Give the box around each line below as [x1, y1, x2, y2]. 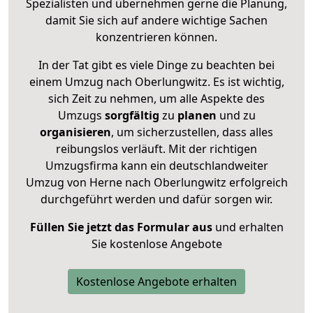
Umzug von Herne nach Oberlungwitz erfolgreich [25, 174, 288, 190]
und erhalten [212, 219, 284, 235]
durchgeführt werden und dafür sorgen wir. [41, 191, 272, 207]
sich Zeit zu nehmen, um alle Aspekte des [48, 90, 265, 106]
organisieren [40, 124, 111, 140]
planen [177, 107, 217, 123]
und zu [216, 107, 256, 123]
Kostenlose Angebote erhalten [76, 273, 237, 289]
